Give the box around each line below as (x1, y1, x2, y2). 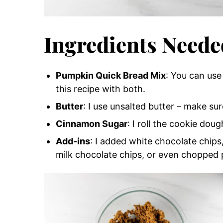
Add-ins (56, 135, 90, 146)
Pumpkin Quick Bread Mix (56, 70, 166, 81)
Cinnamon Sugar (56, 118, 127, 129)
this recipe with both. (56, 83, 145, 94)
